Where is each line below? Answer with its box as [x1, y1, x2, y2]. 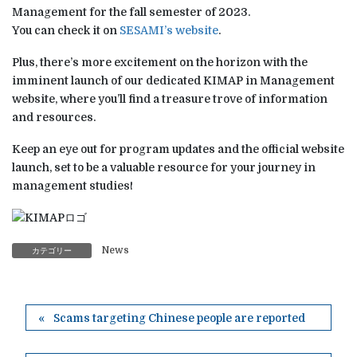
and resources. [12, 110, 96, 124]
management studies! [12, 178, 133, 192]
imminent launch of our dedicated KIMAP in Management [12, 73, 335, 87]
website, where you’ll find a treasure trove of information [12, 92, 328, 105]
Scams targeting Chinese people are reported [53, 312, 305, 325]
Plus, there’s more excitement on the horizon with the [12, 55, 308, 69]
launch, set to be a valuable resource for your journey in [12, 160, 316, 174]
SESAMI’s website [120, 24, 218, 37]
